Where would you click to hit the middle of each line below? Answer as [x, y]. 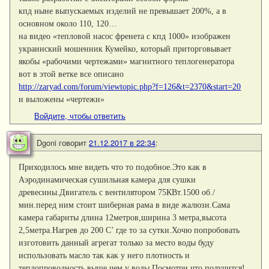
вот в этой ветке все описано [71, 74]
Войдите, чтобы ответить [80, 115]
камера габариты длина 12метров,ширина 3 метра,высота [123, 217]
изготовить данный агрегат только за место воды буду [116, 242]
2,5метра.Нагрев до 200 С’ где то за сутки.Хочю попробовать [129, 230]
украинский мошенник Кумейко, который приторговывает [125, 48]
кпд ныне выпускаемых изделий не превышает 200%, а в [123, 11]
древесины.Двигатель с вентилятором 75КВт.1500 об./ [117, 192]
